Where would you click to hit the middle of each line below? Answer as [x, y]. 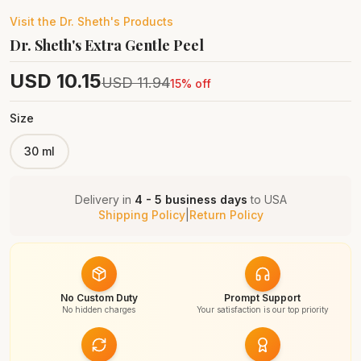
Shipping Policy [141, 215]
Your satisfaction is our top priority [262, 309]
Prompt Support [262, 298]
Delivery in [104, 199]
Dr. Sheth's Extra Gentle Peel [107, 45]
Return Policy [226, 215]
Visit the [35, 21]
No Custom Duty [99, 298]
